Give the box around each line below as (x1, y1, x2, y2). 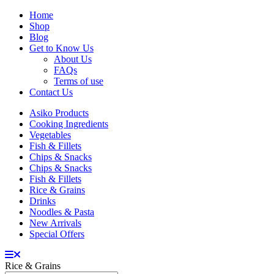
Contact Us (29, 87, 73, 97)
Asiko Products (29, 108, 89, 118)
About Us (54, 54, 92, 64)
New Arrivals (29, 218, 81, 228)
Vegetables (29, 130, 71, 140)
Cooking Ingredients (29, 119, 108, 129)
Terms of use (54, 76, 103, 86)
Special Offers (29, 229, 84, 239)
